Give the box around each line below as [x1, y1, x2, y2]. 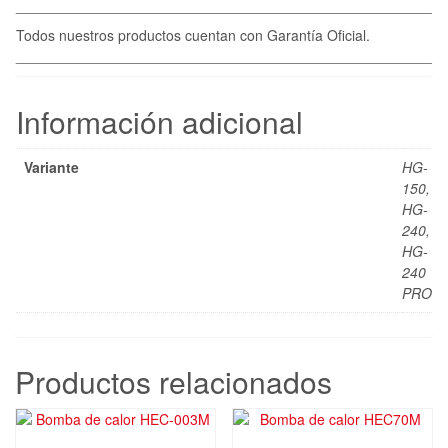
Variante [24, 156, 79, 177]
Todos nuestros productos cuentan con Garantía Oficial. [16, 24, 370, 45]
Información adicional [16, 99, 303, 143]
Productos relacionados [15, 359, 332, 403]
